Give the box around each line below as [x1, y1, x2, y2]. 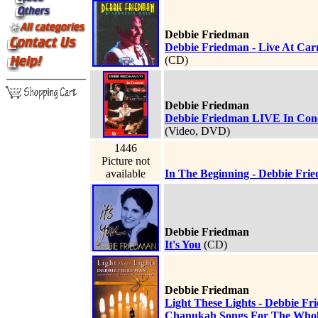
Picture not [102, 155, 150, 168]
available [106, 168, 146, 180]
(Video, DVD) [165, 125, 230, 138]
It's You [165, 238, 201, 251]
